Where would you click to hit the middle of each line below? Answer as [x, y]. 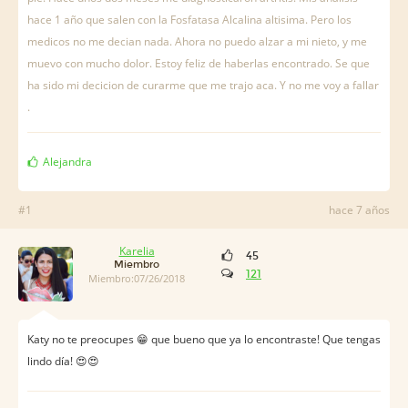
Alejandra [67, 162]
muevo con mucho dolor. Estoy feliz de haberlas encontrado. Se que [199, 63]
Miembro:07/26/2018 [137, 278]
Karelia [137, 251]
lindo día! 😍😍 [63, 361]
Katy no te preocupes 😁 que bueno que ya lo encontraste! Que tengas [204, 339]
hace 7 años [359, 210]
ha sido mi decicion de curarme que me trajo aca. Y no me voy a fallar [203, 85]
